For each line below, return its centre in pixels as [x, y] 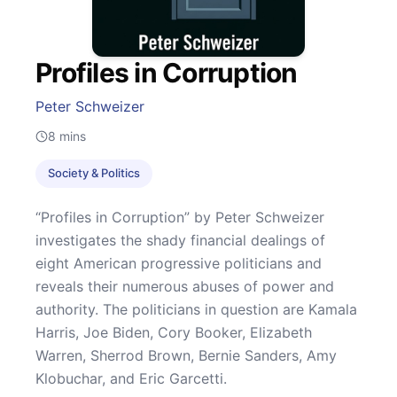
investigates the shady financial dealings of [180, 240]
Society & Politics [94, 173]
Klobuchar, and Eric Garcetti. [131, 378]
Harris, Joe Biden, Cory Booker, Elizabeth [174, 332]
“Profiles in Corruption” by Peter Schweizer [180, 217]
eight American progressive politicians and [179, 263]
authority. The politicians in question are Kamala [196, 309]
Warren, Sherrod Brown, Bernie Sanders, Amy [186, 355]
